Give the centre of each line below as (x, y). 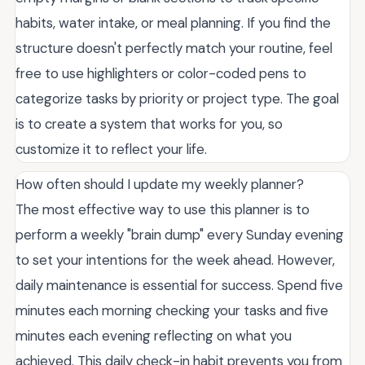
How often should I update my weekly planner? (160, 184)
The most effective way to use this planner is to (163, 209)
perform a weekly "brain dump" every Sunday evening (180, 234)
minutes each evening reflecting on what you (154, 335)
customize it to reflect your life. (111, 149)
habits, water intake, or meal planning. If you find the (173, 22)
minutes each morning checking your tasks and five (172, 310)
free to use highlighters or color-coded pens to (161, 73)
